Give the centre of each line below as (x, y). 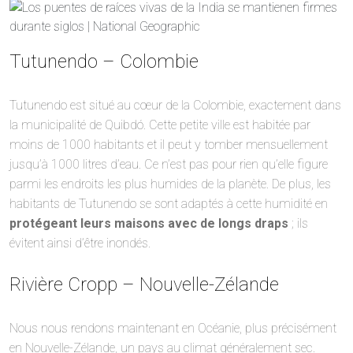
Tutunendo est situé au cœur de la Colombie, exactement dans (175, 105)
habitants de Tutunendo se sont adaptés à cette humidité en (169, 203)
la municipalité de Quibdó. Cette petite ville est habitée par (160, 124)
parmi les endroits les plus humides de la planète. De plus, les (170, 184)
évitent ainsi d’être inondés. (82, 243)
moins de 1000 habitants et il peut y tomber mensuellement (169, 144)
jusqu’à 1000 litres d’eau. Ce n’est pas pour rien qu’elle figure (169, 164)
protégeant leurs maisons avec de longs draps (149, 223)
